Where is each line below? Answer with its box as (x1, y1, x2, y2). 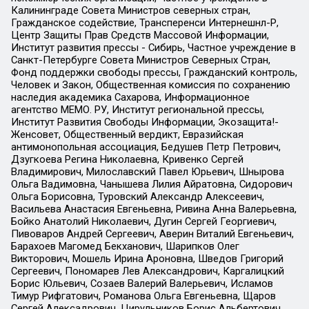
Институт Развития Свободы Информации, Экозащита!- (10, 116, 279, 129)
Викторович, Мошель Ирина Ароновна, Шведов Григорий (10, 252, 283, 266)
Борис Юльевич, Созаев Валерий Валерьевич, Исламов (10, 277, 273, 290)
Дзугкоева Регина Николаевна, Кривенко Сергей (10, 153, 243, 166)
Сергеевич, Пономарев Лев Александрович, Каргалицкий (10, 265, 284, 278)
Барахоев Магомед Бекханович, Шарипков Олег (10, 240, 239, 253)
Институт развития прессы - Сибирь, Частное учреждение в (10, 41, 296, 54)
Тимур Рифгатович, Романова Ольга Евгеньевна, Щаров (10, 290, 276, 303)
